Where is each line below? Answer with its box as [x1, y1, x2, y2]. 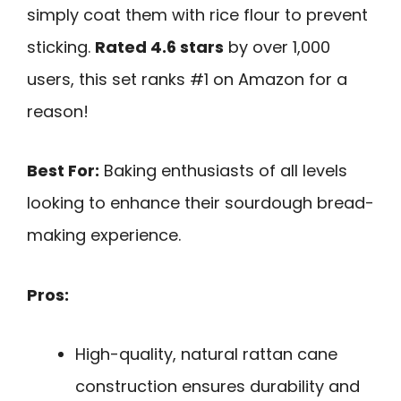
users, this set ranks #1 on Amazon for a [27, 67, 347, 90]
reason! [27, 99, 89, 123]
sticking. [27, 35, 95, 58]
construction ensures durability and [75, 375, 360, 398]
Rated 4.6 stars [95, 35, 224, 58]
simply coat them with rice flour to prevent [27, 3, 368, 26]
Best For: [27, 159, 99, 183]
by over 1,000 [224, 35, 330, 58]
